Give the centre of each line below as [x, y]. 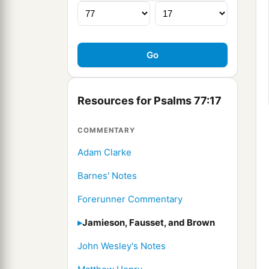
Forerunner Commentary [130, 199]
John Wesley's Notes [122, 246]
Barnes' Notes [107, 176]
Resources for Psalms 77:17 [150, 101]
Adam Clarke [104, 153]
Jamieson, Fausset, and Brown [149, 223]
